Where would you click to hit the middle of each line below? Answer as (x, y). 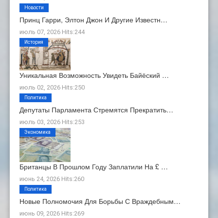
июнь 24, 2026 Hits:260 (52, 179)
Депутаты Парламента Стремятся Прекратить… (96, 110)
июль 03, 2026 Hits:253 (52, 122)
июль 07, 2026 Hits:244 (52, 32)
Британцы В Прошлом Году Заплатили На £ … (94, 167)
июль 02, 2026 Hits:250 (52, 88)
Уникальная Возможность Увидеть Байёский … (94, 75)
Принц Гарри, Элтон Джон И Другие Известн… (93, 19)
